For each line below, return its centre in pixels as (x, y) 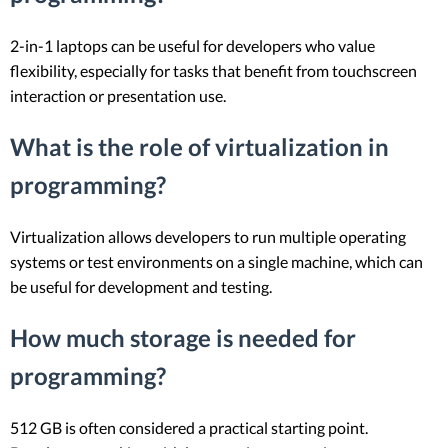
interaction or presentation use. (118, 95)
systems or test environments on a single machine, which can (216, 261)
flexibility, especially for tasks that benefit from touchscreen (213, 70)
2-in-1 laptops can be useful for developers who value (192, 45)
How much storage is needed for (183, 337)
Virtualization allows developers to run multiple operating (208, 236)
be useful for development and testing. (141, 286)
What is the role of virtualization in (199, 146)
